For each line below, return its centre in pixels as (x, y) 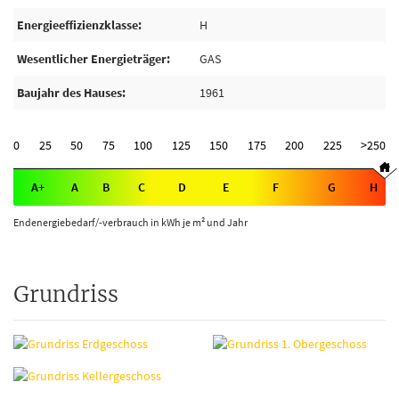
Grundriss (66, 294)
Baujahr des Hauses (69, 93)
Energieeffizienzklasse (77, 25)
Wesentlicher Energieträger (92, 59)
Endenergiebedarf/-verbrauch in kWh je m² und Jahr (130, 222)
